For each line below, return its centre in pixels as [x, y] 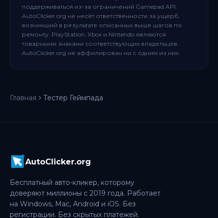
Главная [23, 98]
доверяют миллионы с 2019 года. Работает [85, 193]
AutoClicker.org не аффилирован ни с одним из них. [101, 53]
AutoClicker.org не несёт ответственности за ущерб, [101, 16]
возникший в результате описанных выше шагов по [102, 25]
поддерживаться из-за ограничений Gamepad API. [100, 7]
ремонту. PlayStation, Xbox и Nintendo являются [94, 34]
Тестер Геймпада [73, 98]
